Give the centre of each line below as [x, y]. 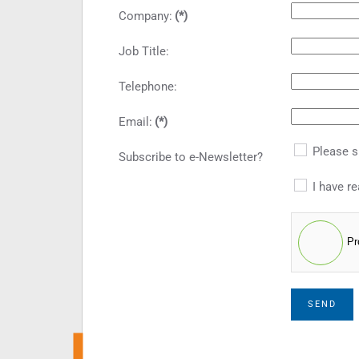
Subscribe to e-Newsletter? [191, 157]
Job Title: [144, 52]
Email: [135, 122]
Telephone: [148, 87]
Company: [145, 16]
